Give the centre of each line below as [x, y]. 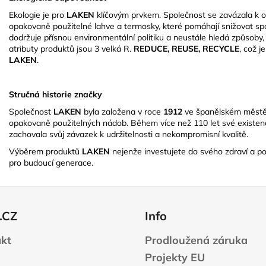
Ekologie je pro [38, 15]
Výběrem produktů [45, 152]
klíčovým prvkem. [128, 15]
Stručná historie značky [56, 95]
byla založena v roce [123, 112]
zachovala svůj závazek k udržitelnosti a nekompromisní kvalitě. [129, 134]
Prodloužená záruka [196, 240]
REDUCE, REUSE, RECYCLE [186, 49]
